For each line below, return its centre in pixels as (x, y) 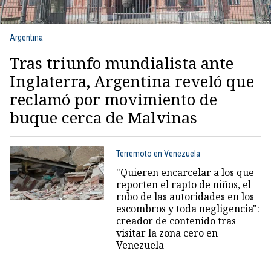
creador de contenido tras (176, 220)
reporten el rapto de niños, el (183, 184)
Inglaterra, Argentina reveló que (132, 81)
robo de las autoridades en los (185, 196)
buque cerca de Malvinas (103, 117)
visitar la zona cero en (167, 233)
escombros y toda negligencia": (188, 208)
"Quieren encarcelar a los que (185, 172)
